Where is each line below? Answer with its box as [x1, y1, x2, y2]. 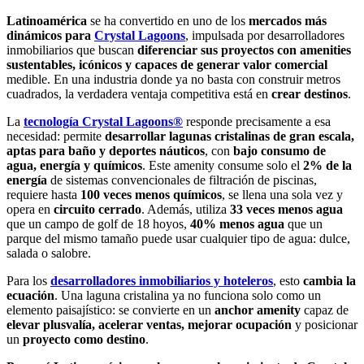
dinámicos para [6, 28, 94, 43]
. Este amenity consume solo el [142, 158, 303, 173]
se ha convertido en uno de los [87, 14, 249, 28]
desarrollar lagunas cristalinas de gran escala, [105, 129, 354, 144]
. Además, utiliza [141, 202, 230, 217]
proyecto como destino [23, 332, 145, 347]
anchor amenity [214, 303, 301, 318]
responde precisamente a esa [183, 115, 331, 129]
